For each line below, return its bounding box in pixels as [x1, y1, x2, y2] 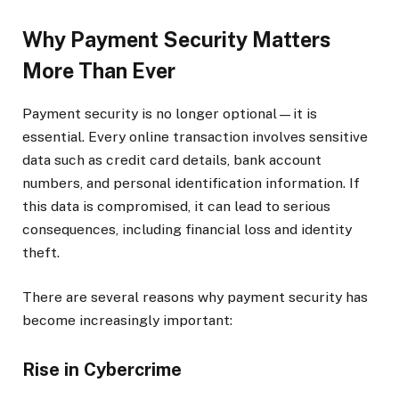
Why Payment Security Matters [22, 27, 330, 52]
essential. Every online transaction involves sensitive [22, 127, 368, 145]
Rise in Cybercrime [22, 358, 182, 380]
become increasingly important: [22, 311, 232, 329]
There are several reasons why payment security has [22, 288, 368, 305]
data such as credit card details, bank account [22, 151, 322, 168]
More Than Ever [22, 58, 175, 83]
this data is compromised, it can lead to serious [22, 197, 330, 215]
